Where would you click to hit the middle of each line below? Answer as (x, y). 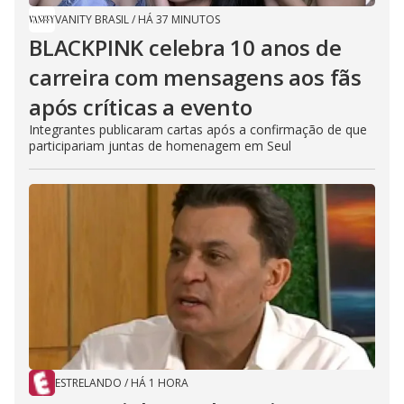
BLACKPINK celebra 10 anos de (185, 48)
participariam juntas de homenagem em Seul (160, 146)
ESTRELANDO (88, 383)
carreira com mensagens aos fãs (195, 78)
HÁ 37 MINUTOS (179, 20)
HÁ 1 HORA (160, 383)
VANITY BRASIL (92, 20)
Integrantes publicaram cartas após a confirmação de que (198, 130)
